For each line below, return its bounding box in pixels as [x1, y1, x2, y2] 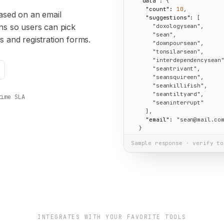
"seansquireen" [152, 73, 200, 80]
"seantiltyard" [152, 90, 200, 97]
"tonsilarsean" [152, 48, 200, 55]
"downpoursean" [152, 39, 200, 46]
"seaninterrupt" [152, 99, 204, 106]
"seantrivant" [152, 65, 197, 72]
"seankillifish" [152, 82, 204, 89]
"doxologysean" [152, 22, 200, 29]
